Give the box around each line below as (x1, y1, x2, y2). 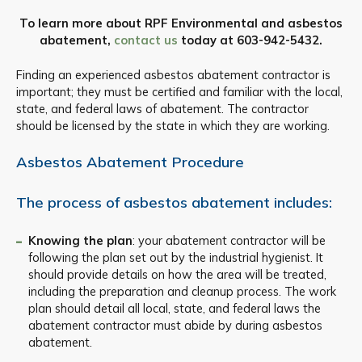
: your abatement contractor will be (132, 233, 326, 249)
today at (178, 32, 237, 48)
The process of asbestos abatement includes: (16, 193, 332, 213)
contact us (114, 32, 178, 48)
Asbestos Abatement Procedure (16, 153, 244, 172)
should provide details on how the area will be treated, (27, 267, 326, 283)
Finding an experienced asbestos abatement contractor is (16, 66, 330, 82)
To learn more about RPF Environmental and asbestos (19, 15, 343, 31)
